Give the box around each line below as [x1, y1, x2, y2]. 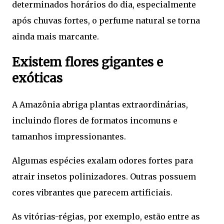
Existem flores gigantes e [12, 54, 163, 70]
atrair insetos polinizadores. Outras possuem [12, 171, 196, 181]
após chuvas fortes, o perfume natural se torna [12, 15, 200, 25]
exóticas [12, 70, 62, 86]
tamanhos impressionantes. [12, 131, 126, 141]
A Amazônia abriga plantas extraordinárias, [12, 99, 188, 109]
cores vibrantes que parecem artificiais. [12, 187, 172, 197]
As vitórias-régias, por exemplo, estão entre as [12, 211, 200, 221]
